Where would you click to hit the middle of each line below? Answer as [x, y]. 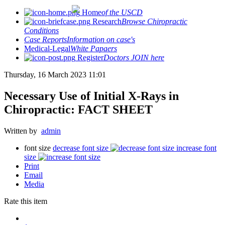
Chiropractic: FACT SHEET [78, 109]
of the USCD [122, 12]
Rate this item [26, 201]
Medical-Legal [47, 48]
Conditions [41, 30]
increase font [196, 148]
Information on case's [101, 39]
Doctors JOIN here [134, 58]
